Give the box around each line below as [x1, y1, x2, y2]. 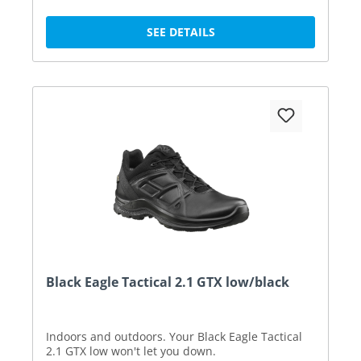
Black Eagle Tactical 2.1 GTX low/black [46, 272, 289, 291]
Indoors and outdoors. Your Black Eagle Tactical [46, 328, 302, 344]
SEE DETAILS [146, 23, 215, 39]
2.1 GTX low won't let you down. [46, 342, 216, 359]
